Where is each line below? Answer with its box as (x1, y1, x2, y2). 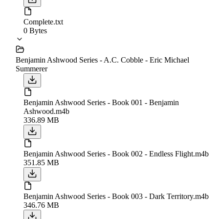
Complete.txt (23, 17, 63, 26)
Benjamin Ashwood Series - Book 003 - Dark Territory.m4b (23, 192, 209, 200)
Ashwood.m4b (23, 107, 69, 115)
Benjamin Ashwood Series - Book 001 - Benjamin (23, 98, 179, 107)
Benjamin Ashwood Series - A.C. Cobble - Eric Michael (16, 55, 189, 64)
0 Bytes (23, 26, 47, 35)
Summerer (16, 64, 47, 73)
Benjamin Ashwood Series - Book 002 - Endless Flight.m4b (23, 149, 209, 158)
